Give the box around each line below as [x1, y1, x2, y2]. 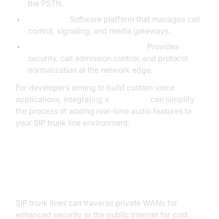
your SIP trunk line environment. [16, 118, 130, 128]
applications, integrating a [16, 94, 111, 104]
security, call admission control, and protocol [27, 53, 188, 63]
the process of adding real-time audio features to [16, 106, 192, 116]
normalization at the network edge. [27, 65, 153, 75]
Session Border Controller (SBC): [27, 42, 145, 51]
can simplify [149, 94, 195, 104]
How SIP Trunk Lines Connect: [16, 157, 181, 172]
